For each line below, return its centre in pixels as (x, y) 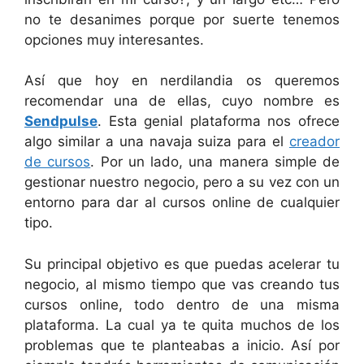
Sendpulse (61, 121)
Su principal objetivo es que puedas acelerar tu (182, 264)
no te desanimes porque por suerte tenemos (182, 19)
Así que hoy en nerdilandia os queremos (182, 80)
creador (314, 141)
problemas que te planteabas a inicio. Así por (182, 345)
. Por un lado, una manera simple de (215, 162)
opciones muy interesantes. (114, 39)
